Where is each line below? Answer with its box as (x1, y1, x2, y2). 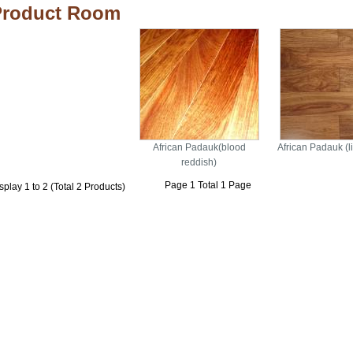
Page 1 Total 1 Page (165, 180, 252, 191)
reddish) (181, 157, 217, 168)
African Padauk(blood (152, 142, 246, 153)
